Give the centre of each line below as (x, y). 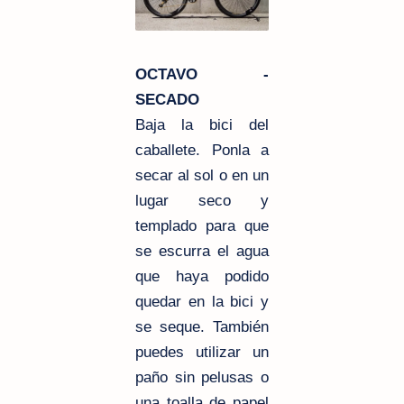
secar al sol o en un (202, 175)
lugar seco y (202, 200)
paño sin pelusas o (202, 377)
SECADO (167, 99)
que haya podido (202, 276)
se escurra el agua (202, 251)
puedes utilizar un (202, 352)
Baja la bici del (202, 124)
